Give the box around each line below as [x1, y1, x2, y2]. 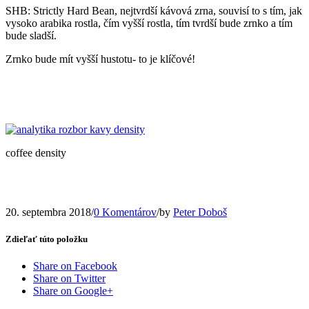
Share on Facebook [33, 260, 117, 272]
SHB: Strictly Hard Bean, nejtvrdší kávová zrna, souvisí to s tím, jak [6, 4, 302, 17]
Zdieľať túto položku [6, 233, 88, 244]
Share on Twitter [33, 272, 106, 285]
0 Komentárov [94, 206, 157, 218]
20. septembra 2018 [6, 206, 91, 218]
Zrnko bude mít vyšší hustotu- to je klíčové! [6, 52, 195, 65]
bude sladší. [6, 29, 57, 41]
